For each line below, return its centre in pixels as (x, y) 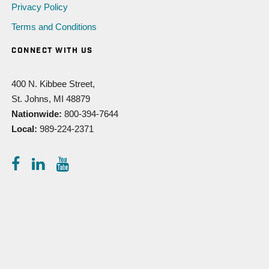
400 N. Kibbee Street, (53, 84)
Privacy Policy (40, 7)
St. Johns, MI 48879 (51, 99)
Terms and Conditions (54, 27)
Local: (26, 129)
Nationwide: (38, 114)
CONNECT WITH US (52, 51)
